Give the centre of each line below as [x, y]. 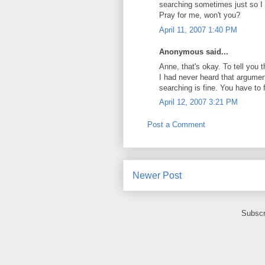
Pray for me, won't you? [200, 15]
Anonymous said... [194, 52]
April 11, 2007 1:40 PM [198, 30]
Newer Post [157, 175]
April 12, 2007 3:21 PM [198, 102]
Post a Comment [176, 124]
